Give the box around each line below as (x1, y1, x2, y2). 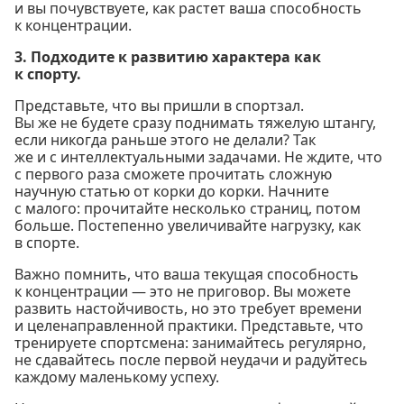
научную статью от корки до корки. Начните (14, 180, 329, 201)
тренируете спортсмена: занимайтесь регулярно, (14, 332, 366, 353)
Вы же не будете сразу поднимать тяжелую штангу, (14, 112, 376, 133)
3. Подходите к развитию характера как (14, 46, 321, 67)
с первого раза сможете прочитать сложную (14, 163, 332, 184)
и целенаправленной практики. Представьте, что (14, 315, 363, 335)
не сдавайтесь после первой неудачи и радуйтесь (14, 349, 368, 370)
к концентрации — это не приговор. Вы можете (14, 280, 351, 301)
